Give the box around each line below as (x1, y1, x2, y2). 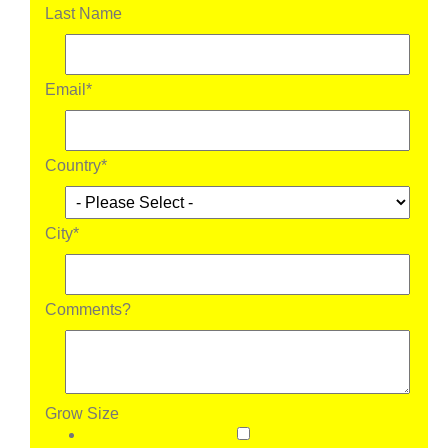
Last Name (45, 4, 122, 22)
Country (45, 156, 101, 174)
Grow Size (45, 404, 119, 422)
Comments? (45, 300, 131, 318)
